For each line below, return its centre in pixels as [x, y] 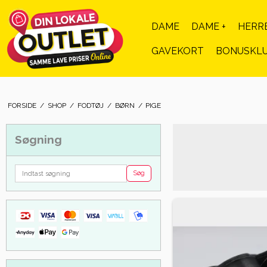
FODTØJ [90, 105]
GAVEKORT [178, 51]
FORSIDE [22, 105]
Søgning [38, 139]
